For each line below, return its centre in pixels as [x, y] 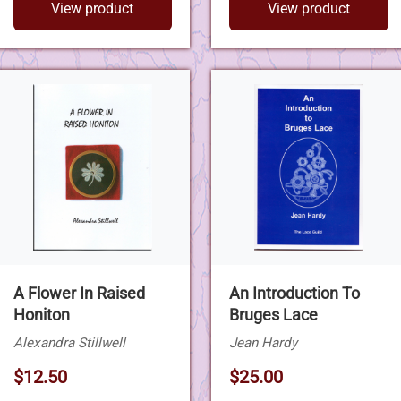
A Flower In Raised [79, 293]
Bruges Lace [273, 315]
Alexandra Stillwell [69, 342]
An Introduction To [294, 293]
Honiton [41, 315]
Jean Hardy [263, 342]
